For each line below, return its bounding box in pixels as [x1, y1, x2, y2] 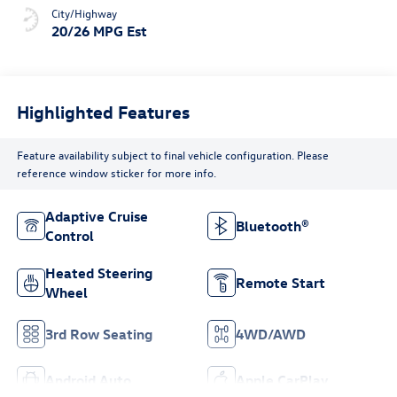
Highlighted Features [16, 100, 190, 123]
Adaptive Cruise [44, 206, 148, 225]
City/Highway [51, 4, 117, 20]
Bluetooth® [236, 216, 309, 235]
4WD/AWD [236, 324, 306, 343]
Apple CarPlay [236, 370, 328, 389]
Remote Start [236, 273, 325, 292]
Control [44, 226, 94, 245]
